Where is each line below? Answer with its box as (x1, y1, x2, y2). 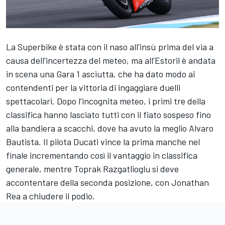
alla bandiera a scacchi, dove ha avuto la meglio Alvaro (6, 122, 213, 134)
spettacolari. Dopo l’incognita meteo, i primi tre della (6, 95, 205, 106)
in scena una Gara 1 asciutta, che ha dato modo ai (6, 68, 195, 79)
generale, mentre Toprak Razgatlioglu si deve (6, 163, 179, 174)
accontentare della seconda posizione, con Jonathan (6, 176, 209, 188)
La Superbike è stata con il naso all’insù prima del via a (6, 41, 213, 52)
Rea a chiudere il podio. (6, 190, 95, 201)
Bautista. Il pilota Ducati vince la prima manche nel (6, 136, 200, 147)
